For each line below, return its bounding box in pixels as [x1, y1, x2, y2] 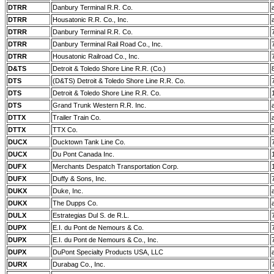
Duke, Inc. [53, 187, 83, 194]
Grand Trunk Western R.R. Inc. [53, 102, 146, 109]
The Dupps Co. [53, 199, 98, 207]
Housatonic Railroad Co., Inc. [53, 53, 139, 60]
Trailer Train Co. [53, 114, 101, 121]
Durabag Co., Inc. [53, 261, 105, 268]
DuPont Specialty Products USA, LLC [53, 248, 163, 256]
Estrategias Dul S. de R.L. [53, 212, 129, 219]
